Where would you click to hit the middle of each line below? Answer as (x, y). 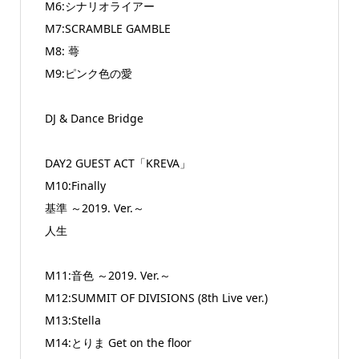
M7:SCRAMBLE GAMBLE (107, 28)
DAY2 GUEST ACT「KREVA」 (117, 163)
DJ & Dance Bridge (94, 118)
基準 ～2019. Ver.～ (94, 208)
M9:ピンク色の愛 (88, 73)
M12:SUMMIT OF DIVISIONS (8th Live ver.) (156, 297)
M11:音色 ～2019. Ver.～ (107, 275)
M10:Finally (75, 185)
